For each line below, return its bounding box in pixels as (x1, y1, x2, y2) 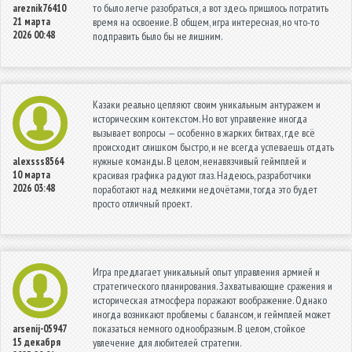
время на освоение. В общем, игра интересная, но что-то (93, 14, 319, 29)
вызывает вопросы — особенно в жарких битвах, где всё (93, 125, 315, 140)
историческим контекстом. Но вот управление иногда (93, 111, 307, 126)
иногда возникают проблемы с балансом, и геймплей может (93, 306, 331, 321)
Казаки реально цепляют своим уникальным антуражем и (93, 97, 321, 112)
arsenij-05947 (13, 321, 67, 335)
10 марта (13, 167, 50, 181)
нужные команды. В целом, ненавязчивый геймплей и (93, 153, 306, 168)
